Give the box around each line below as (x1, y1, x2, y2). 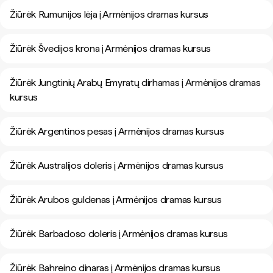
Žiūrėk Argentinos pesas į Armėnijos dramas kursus (10, 126, 224, 137)
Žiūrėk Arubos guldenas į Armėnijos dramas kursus (10, 194, 222, 205)
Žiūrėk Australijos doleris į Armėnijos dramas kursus (10, 160, 224, 171)
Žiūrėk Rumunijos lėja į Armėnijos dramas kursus (10, 9, 208, 20)
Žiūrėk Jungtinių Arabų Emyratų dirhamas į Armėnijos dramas (10, 77, 261, 88)
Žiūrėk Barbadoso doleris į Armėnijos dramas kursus (10, 228, 228, 239)
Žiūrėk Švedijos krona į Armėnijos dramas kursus (10, 43, 211, 54)
